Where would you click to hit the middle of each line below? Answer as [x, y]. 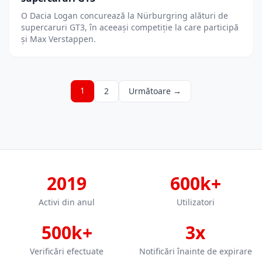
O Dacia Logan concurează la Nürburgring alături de [125, 15]
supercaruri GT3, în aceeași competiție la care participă [130, 27]
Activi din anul [67, 202]
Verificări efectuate [67, 251]
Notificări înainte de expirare [195, 251]
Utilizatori [195, 202]
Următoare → [155, 91]
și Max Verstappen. [58, 39]
